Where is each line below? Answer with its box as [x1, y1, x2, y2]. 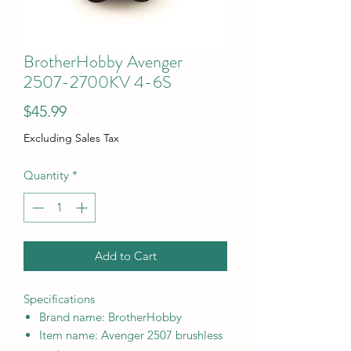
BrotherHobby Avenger [24, 49, 183, 74]
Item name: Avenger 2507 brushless [39, 327, 223, 343]
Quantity [24, 167, 69, 183]
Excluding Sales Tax [24, 130, 119, 145]
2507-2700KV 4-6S [24, 69, 172, 94]
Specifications [24, 291, 95, 307]
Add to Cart [94, 248, 157, 264]
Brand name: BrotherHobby [39, 309, 182, 325]
